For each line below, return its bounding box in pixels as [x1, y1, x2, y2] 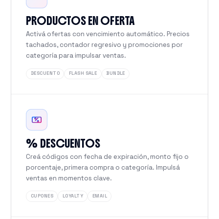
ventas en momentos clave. [26, 174, 112, 182]
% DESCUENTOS [26, 136, 101, 151]
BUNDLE [106, 70, 125, 77]
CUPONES [30, 193, 54, 199]
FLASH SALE [68, 70, 97, 77]
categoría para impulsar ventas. [26, 51, 127, 60]
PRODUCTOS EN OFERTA [26, 14, 134, 28]
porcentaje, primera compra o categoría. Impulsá [26, 163, 180, 172]
